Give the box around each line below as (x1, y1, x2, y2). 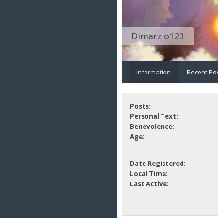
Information (136, 67, 171, 76)
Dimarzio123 (131, 30, 184, 42)
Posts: (129, 102, 151, 111)
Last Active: (129, 180, 169, 189)
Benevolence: (129, 122, 174, 131)
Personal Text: (129, 112, 178, 121)
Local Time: (129, 169, 168, 179)
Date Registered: (129, 159, 186, 168)
